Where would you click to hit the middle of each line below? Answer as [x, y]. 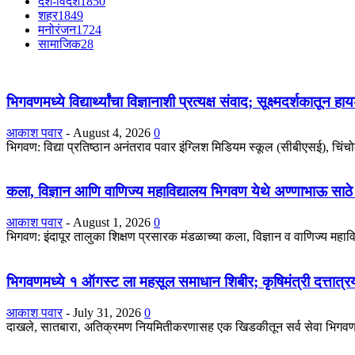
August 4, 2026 [112, 132]
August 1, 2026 [112, 223]
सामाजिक [59, 44]
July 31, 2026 [107, 312]
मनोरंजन [57, 30]
